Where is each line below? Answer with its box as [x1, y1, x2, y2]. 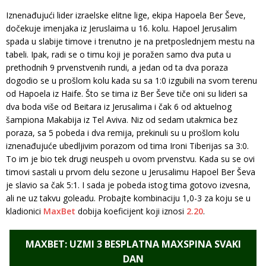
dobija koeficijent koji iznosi [75, 205, 186, 217]
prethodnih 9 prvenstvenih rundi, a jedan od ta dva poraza [6, 61, 228, 73]
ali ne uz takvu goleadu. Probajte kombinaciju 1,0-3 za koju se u [6, 192, 251, 204]
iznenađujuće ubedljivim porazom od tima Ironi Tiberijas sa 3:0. [6, 140, 249, 151]
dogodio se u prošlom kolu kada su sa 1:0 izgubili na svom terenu [6, 74, 257, 86]
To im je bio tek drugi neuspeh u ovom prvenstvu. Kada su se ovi [6, 153, 255, 164]
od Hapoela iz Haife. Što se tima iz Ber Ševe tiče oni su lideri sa [6, 87, 248, 99]
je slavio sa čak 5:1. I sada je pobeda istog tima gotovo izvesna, [6, 179, 251, 191]
